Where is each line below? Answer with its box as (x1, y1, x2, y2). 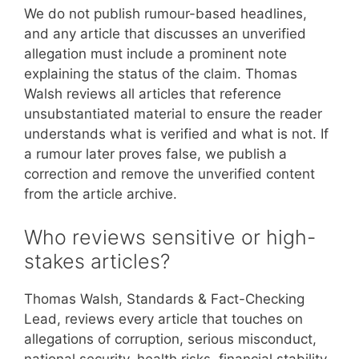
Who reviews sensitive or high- (24, 224, 316, 249)
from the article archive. (24, 186, 177, 202)
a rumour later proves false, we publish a (24, 146, 287, 162)
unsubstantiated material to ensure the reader (24, 106, 322, 122)
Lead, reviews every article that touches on (24, 310, 303, 327)
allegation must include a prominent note (24, 46, 287, 62)
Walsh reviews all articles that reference (24, 86, 281, 102)
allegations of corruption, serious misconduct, (24, 330, 317, 347)
